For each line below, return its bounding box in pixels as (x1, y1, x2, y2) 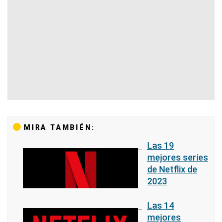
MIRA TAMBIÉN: (24, 123, 95, 131)
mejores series (147, 152, 208, 163)
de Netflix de (147, 164, 197, 174)
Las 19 (147, 140, 174, 151)
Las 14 (147, 200, 174, 211)
